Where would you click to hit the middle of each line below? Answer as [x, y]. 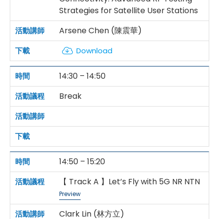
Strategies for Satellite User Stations [129, 11]
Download [94, 51]
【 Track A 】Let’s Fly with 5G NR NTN [130, 182]
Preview [70, 194]
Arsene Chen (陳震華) [100, 31]
